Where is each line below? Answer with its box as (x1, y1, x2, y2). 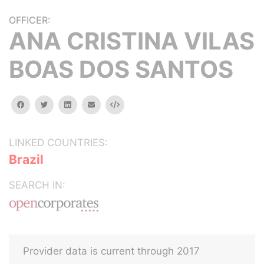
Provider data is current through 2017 (23, 245, 200, 257)
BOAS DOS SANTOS (9, 55, 233, 84)
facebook (24, 100, 58, 108)
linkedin (70, 100, 97, 108)
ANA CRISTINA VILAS (9, 27, 255, 55)
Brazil (9, 152, 44, 167)
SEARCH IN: (9, 179, 65, 191)
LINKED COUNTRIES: (9, 137, 108, 148)
